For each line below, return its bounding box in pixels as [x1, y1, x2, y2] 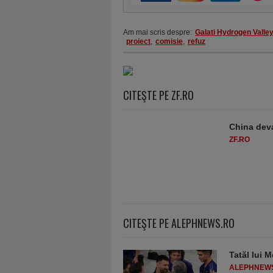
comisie [155, 37, 183, 46]
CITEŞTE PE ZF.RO [123, 87, 194, 103]
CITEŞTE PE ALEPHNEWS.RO [123, 215, 235, 231]
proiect [126, 37, 151, 46]
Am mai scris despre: [123, 28, 192, 37]
